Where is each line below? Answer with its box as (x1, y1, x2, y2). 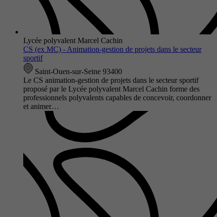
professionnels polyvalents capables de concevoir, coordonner (23, 93, 211, 102)
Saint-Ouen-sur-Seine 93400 (33, 67, 122, 76)
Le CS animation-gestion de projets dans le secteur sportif (23, 76, 199, 84)
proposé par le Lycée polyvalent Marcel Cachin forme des (23, 84, 200, 93)
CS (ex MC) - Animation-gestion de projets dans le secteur (23, 45, 201, 53)
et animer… (23, 102, 59, 110)
